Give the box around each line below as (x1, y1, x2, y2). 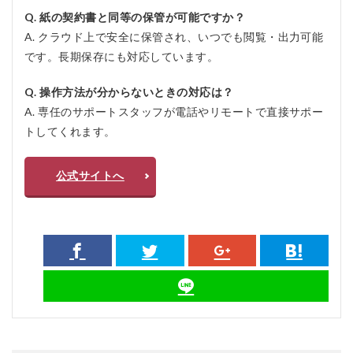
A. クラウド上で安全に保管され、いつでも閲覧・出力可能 (24, 29, 324, 43)
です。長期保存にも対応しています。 (24, 49, 219, 63)
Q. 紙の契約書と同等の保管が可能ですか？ (24, 9, 246, 24)
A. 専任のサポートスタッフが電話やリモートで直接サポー (24, 104, 324, 118)
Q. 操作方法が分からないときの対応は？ (24, 84, 234, 98)
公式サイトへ (56, 168, 124, 182)
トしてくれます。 (24, 124, 116, 138)
